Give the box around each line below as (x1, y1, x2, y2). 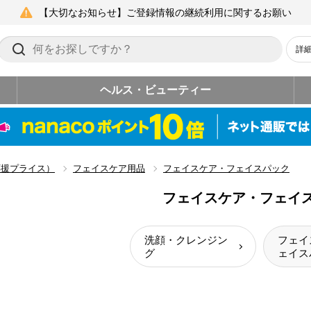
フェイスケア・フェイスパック (163, 163, 289, 174)
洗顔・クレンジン (144, 234, 228, 246)
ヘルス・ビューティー (100, 84, 211, 96)
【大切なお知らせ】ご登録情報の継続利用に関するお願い (38, 7, 292, 18)
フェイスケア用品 (73, 163, 145, 174)
